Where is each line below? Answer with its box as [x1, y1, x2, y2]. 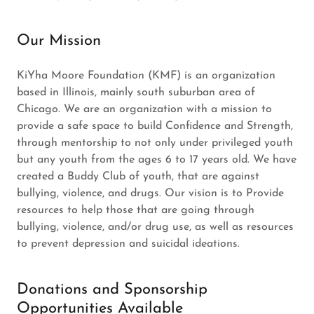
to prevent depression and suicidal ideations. [17, 238, 243, 250]
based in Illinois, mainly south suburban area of [17, 87, 255, 98]
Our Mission [17, 33, 101, 49]
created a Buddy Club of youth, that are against [17, 171, 259, 182]
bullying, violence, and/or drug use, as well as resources [17, 221, 294, 233]
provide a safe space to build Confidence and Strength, [17, 121, 293, 132]
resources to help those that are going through [17, 205, 254, 216]
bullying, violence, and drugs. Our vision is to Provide [17, 188, 284, 199]
